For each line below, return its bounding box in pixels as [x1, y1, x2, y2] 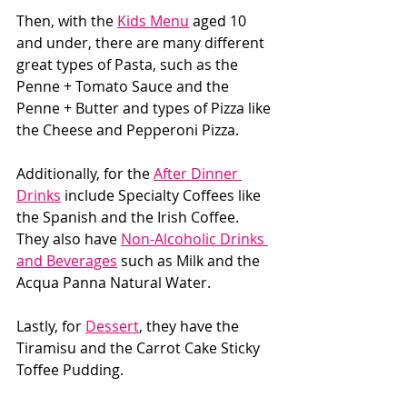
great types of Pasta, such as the [16, 54, 242, 74]
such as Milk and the [117, 250, 263, 271]
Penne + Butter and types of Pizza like [16, 97, 274, 118]
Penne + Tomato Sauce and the [16, 75, 233, 96]
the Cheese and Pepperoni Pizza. [16, 119, 243, 140]
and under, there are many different [16, 32, 268, 53]
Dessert [85, 315, 139, 336]
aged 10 [189, 10, 250, 31]
